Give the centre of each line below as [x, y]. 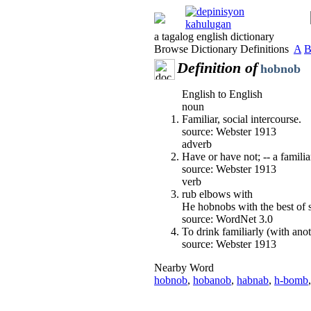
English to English [222, 94]
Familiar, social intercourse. [242, 119]
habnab [253, 280]
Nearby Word [184, 268]
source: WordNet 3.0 [227, 219]
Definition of [217, 68]
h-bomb [291, 280]
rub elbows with [217, 194]
